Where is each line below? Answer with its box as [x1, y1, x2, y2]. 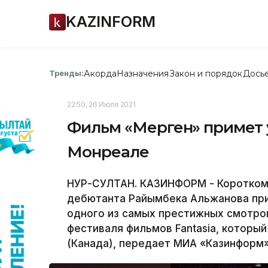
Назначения [116, 68, 169, 79]
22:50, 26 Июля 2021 [67, 100, 136, 109]
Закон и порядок [169, 68, 243, 79]
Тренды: [49, 68, 84, 78]
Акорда [84, 68, 117, 79]
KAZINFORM [66, 13, 156, 31]
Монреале [67, 142, 149, 162]
